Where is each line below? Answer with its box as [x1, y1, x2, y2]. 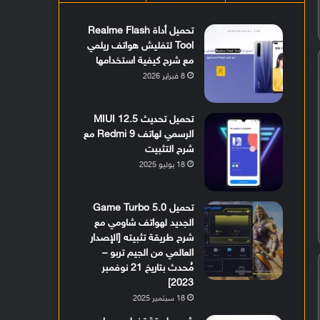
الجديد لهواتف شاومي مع [94, 217, 194, 230]
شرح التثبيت [145, 144, 194, 156]
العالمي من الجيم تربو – [102, 247, 194, 260]
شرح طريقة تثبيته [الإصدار [90, 232, 194, 245]
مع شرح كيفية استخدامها [96, 55, 194, 68]
